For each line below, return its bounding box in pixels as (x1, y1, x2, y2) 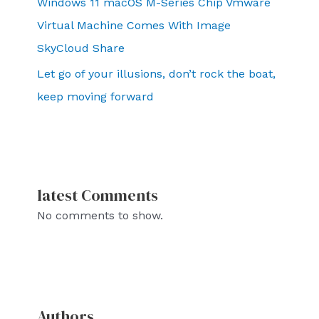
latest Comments (37, 184, 158, 206)
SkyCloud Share (37, 41, 125, 56)
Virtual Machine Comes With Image (37, 19, 231, 33)
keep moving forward (37, 90, 154, 104)
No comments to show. (37, 208, 163, 222)
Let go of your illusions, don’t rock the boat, (37, 67, 276, 81)
